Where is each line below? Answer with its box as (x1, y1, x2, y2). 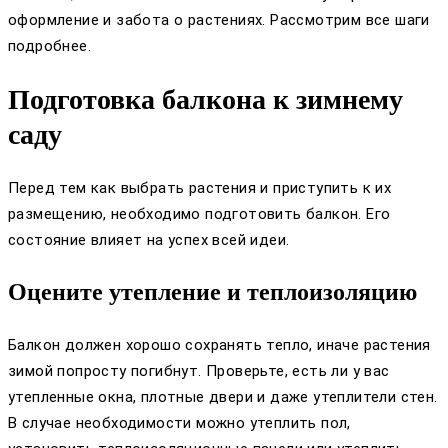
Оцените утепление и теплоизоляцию (8, 279, 417, 306)
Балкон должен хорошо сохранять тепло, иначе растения (8, 336, 431, 355)
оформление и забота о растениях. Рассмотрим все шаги (8, 10, 430, 29)
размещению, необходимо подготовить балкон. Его (8, 205, 391, 224)
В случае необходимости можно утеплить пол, (8, 414, 351, 433)
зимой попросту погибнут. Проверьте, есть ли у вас (8, 362, 390, 381)
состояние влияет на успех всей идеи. (8, 231, 290, 250)
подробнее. (8, 36, 92, 55)
